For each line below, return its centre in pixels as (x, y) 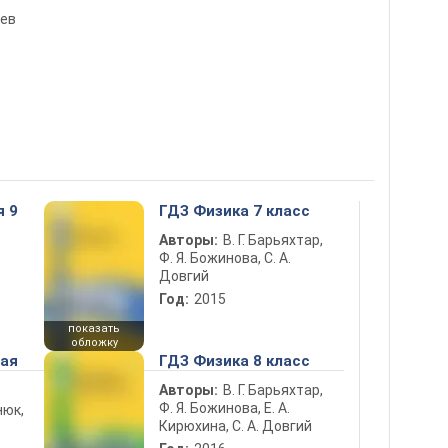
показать (94, 328)
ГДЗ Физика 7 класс (234, 211)
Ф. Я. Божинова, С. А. (225, 258)
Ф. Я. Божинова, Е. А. (224, 408)
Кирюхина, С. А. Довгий (235, 426)
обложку (94, 342)
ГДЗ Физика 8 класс (234, 361)
